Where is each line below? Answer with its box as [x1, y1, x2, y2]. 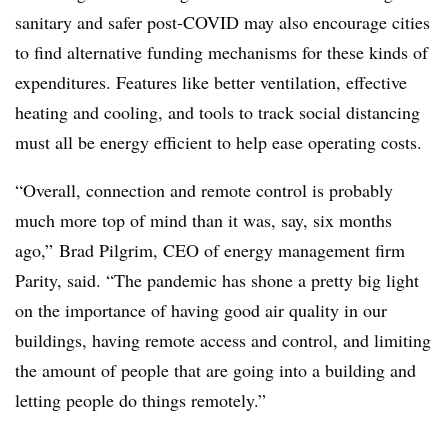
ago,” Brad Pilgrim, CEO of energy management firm [15, 238, 405, 263]
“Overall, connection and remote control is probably [15, 178, 393, 203]
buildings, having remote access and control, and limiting [15, 328, 431, 353]
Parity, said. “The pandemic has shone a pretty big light [15, 268, 419, 293]
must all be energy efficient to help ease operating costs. [15, 130, 422, 155]
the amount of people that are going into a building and [15, 358, 416, 383]
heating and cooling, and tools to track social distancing [15, 100, 420, 125]
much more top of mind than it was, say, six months [15, 208, 392, 233]
